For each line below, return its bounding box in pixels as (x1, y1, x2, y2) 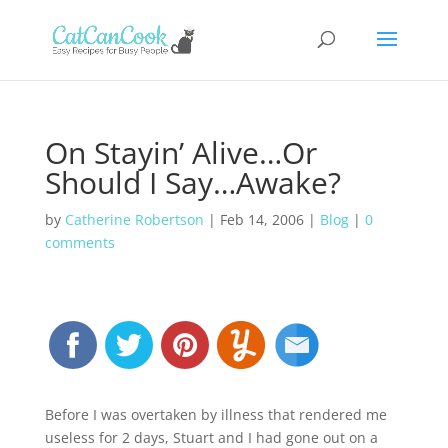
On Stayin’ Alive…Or (44, 132, 317, 173)
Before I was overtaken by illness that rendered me (44, 405, 387, 424)
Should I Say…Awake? (44, 162, 341, 203)
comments (44, 233, 115, 252)
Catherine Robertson (64, 210, 204, 229)
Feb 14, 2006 (219, 210, 304, 229)
